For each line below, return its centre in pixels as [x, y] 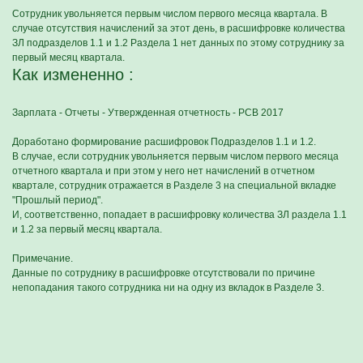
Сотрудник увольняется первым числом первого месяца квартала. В [170, 14]
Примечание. [43, 258]
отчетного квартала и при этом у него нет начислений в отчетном [163, 171]
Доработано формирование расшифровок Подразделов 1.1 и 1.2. [164, 142]
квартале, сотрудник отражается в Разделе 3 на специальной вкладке [174, 186]
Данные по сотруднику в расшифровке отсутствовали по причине [164, 273]
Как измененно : [73, 75]
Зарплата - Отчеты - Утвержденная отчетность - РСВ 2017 [148, 113]
